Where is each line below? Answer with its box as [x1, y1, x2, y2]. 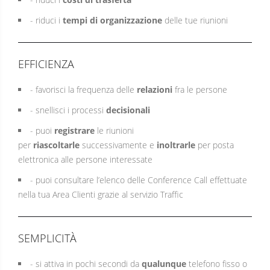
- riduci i [30, 14, 63, 26]
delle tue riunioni [162, 14, 228, 26]
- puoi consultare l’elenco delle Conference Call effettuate [30, 174, 247, 186]
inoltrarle [157, 139, 195, 151]
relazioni [137, 84, 172, 95]
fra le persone [172, 84, 227, 95]
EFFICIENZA [18, 57, 74, 71]
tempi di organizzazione [63, 14, 162, 26]
